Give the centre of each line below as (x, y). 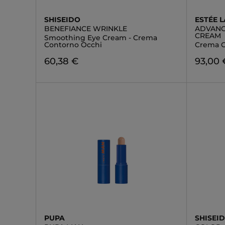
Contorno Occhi (73, 45)
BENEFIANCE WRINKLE (86, 29)
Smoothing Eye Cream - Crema (101, 38)
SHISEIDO (62, 20)
